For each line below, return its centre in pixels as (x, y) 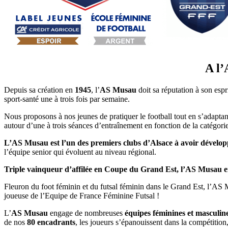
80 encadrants (51, 222)
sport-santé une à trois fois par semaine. (67, 99)
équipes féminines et (159, 213)
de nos (16, 222)
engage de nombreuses (86, 213)
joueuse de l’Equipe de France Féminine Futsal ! (82, 195)
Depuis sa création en (39, 90)
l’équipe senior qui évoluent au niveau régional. (80, 152)
